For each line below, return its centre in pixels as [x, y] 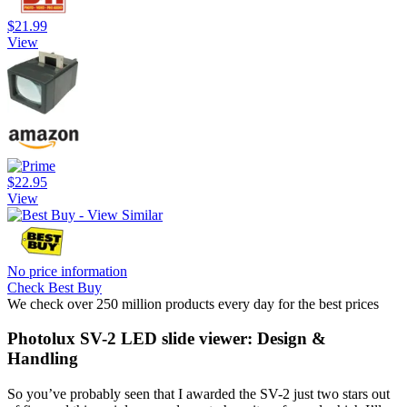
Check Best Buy [55, 287]
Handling [43, 359]
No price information [67, 271]
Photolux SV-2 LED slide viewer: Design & [167, 339]
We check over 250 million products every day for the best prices [193, 303]
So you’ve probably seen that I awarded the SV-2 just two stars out [199, 394]
